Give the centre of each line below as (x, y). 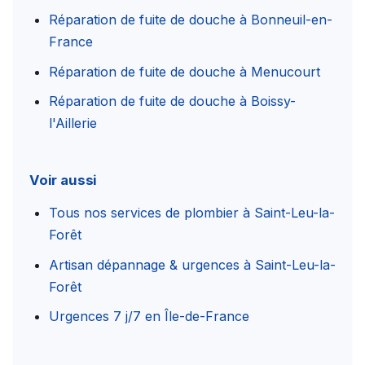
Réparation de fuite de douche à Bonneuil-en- (191, 20)
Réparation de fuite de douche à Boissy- (172, 101)
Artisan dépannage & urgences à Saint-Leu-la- (192, 264)
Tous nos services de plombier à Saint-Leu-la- (192, 213)
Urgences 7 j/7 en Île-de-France (149, 317)
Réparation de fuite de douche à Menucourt (185, 71)
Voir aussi (64, 180)
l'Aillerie (73, 123)
